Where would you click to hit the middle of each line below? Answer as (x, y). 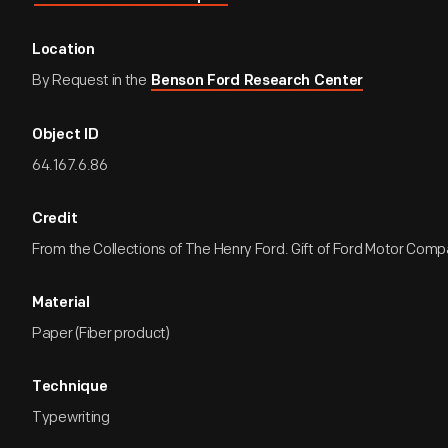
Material (61, 303)
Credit (55, 219)
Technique (70, 387)
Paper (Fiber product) (101, 333)
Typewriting (71, 417)
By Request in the (91, 80)
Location (63, 50)
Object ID (65, 135)
